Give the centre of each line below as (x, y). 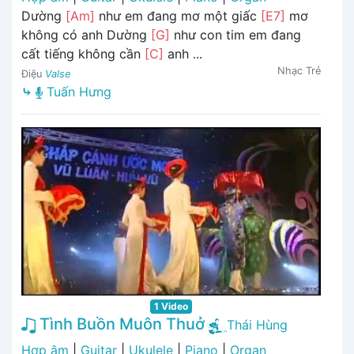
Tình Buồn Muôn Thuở (120, 324)
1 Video (171, 307)
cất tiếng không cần (83, 53)
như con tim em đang (235, 34)
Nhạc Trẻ (299, 70)
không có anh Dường (86, 34)
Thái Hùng (257, 325)
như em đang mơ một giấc (178, 15)
